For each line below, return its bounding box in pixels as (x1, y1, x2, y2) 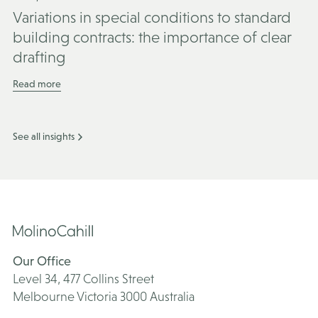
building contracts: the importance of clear (13, 28, 292, 46)
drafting (13, 48, 65, 66)
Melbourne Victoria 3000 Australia (13, 289, 194, 304)
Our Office (13, 253, 71, 268)
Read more (13, 78, 61, 89)
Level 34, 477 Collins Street (13, 271, 154, 286)
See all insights (13, 131, 77, 142)
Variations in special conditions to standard (13, 9, 291, 26)
